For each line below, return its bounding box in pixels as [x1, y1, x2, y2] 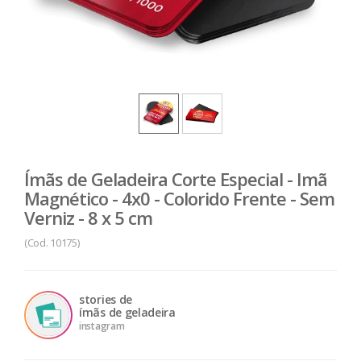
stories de [79, 292, 132, 307]
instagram [79, 319, 125, 333]
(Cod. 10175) [24, 235, 80, 250]
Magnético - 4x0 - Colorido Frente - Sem [24, 186, 334, 210]
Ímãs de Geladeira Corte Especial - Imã [24, 167, 327, 191]
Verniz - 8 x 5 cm [24, 205, 152, 230]
